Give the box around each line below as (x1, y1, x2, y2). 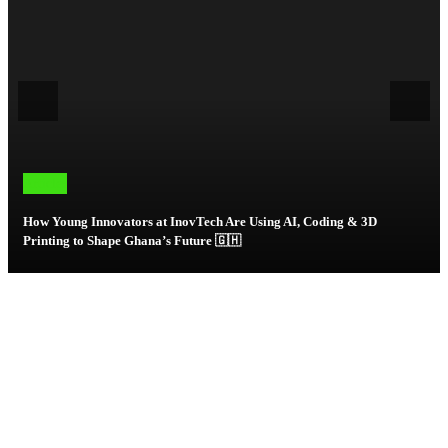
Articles (23, 176, 67, 192)
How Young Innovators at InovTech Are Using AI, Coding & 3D (23, 214, 377, 230)
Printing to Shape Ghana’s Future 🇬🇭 (23, 233, 241, 249)
